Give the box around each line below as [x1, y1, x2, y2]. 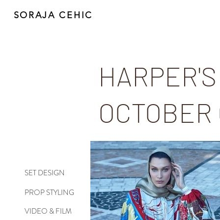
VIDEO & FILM [25, 206, 72, 217]
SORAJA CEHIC [13, 10, 93, 21]
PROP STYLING [25, 187, 74, 198]
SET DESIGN [25, 167, 65, 178]
